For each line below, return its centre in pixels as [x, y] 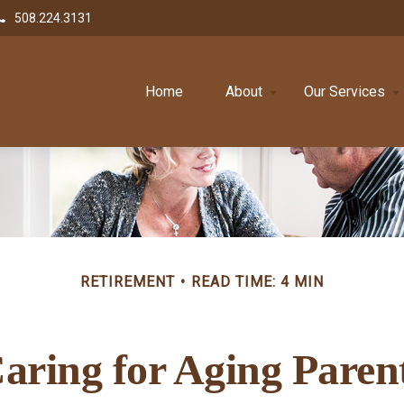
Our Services [345, 91]
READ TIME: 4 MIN [257, 281]
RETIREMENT [128, 281]
